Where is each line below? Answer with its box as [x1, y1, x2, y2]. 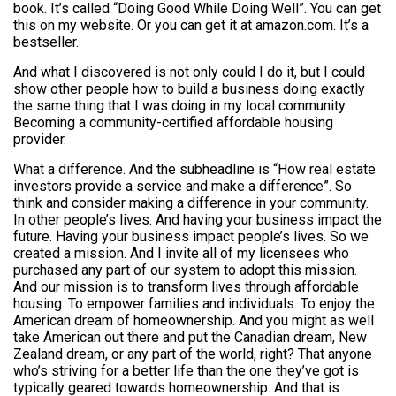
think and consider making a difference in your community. [13, 194, 369, 211]
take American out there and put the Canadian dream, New [13, 329, 367, 346]
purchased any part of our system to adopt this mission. [13, 262, 357, 278]
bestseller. [13, 34, 79, 50]
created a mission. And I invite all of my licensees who [13, 245, 349, 262]
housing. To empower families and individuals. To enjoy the [13, 295, 375, 312]
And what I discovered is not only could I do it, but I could [13, 64, 365, 80]
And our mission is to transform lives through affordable [13, 278, 359, 295]
